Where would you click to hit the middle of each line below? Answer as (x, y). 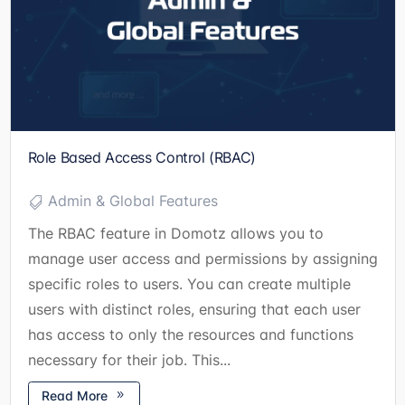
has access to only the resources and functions (190, 334)
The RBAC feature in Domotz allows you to (175, 233)
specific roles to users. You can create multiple (189, 283)
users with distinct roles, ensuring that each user (194, 309)
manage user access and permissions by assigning (202, 258)
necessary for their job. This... (129, 359)
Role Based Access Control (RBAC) (141, 158)
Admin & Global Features (132, 201)
